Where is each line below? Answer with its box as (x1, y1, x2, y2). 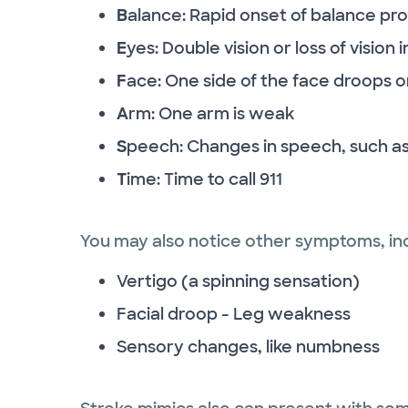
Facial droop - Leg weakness (117, 302, 351, 325)
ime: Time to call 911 (127, 168, 282, 190)
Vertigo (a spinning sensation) (117, 270, 360, 292)
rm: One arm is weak (128, 102, 294, 125)
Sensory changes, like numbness (117, 335, 380, 358)
